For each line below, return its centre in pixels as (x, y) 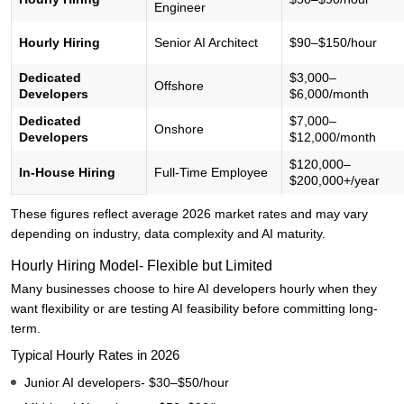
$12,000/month (333, 138)
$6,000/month (329, 94)
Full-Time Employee (211, 173)
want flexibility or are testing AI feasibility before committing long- (194, 309)
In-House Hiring (67, 173)
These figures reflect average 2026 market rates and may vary (189, 214)
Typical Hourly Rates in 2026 (95, 355)
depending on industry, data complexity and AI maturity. (168, 234)
